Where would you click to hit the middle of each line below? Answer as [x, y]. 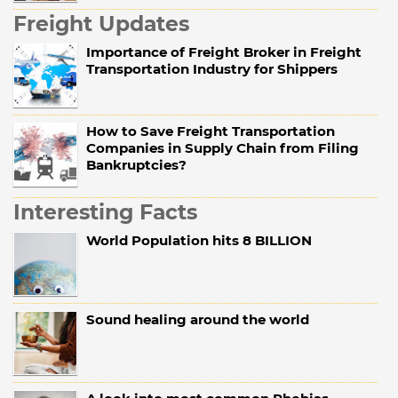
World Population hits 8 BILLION [199, 241]
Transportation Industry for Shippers [212, 69]
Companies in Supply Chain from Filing [223, 148]
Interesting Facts [105, 212]
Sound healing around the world [198, 320]
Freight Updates [101, 24]
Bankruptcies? [136, 165]
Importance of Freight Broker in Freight [224, 52]
